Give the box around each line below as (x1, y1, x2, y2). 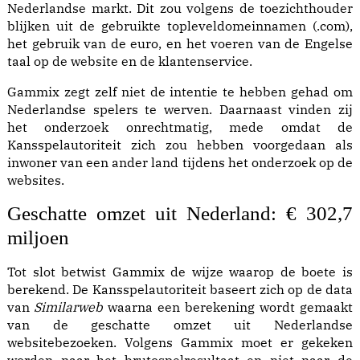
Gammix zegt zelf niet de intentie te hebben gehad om (7, 84, 353, 100)
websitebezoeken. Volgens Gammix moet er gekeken (7, 334, 353, 350)
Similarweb (34, 299, 103, 315)
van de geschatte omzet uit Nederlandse (7, 317, 353, 333)
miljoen (7, 227, 69, 248)
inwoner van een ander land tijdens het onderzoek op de (7, 154, 353, 170)
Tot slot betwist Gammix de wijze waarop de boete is (7, 264, 353, 280)
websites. (7, 172, 64, 188)
